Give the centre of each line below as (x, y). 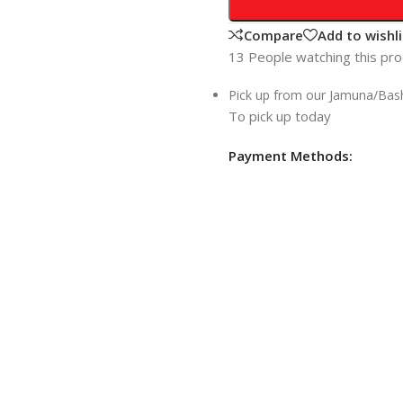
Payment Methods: (290, 156)
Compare (273, 35)
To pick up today (279, 116)
